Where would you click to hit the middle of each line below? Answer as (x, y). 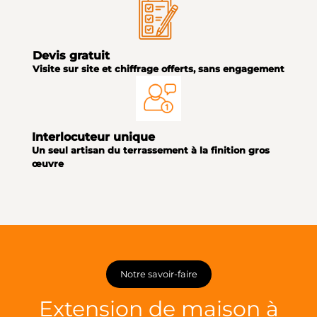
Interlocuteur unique (93, 137)
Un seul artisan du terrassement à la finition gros (150, 150)
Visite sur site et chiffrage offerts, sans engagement (158, 69)
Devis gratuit (71, 55)
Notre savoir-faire (158, 274)
